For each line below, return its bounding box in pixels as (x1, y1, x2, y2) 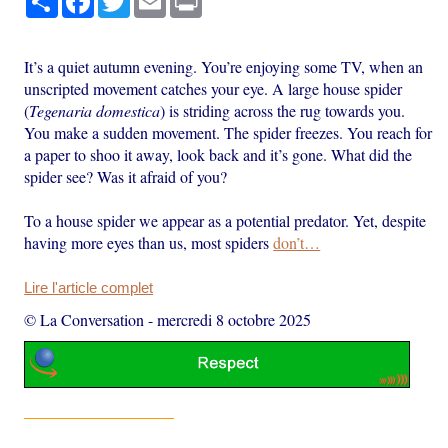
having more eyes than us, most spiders (24, 231, 274, 253)
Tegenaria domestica (29, 99, 161, 121)
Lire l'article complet (24, 279, 154, 296)
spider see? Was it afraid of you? (24, 165, 228, 187)
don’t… (273, 231, 321, 253)
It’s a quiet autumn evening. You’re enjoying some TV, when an (24, 55, 424, 77)
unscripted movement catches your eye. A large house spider (24, 77, 403, 99)
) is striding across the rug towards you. (160, 99, 406, 121)
